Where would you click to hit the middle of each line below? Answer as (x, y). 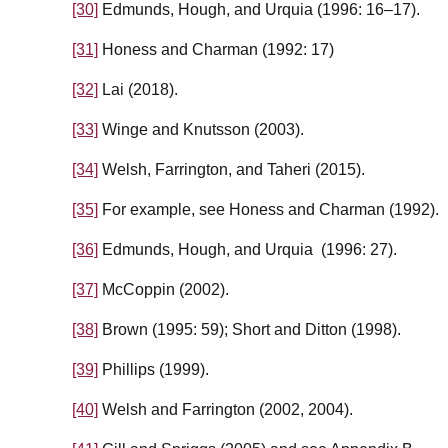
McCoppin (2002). (163, 290)
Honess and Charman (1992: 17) (216, 50)
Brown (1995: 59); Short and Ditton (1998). (249, 330)
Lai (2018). (138, 90)
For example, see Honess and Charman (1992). (268, 210)
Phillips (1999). (153, 370)
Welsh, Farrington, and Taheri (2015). (231, 170)
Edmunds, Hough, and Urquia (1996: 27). (247, 250)
